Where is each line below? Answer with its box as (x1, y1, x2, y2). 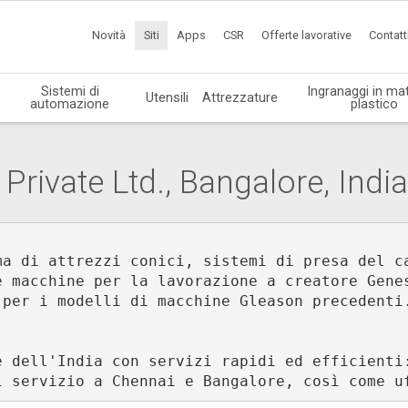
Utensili (146, 88, 189, 106)
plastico (350, 95, 398, 112)
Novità (92, 28, 127, 43)
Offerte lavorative (261, 28, 352, 43)
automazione (30, 95, 110, 112)
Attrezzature (202, 88, 279, 106)
